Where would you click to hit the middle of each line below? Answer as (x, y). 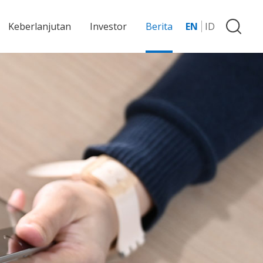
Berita (159, 27)
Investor (108, 27)
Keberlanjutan (40, 27)
